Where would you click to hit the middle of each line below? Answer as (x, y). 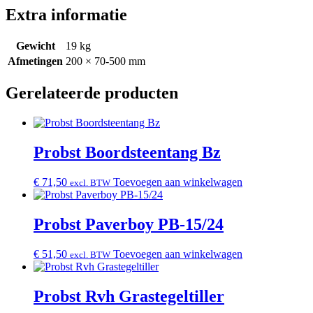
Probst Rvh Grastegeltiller (129, 296)
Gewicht (35, 46)
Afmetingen (35, 61)
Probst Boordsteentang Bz (127, 153)
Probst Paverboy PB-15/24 (129, 224)
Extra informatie (66, 14)
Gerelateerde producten (92, 93)
